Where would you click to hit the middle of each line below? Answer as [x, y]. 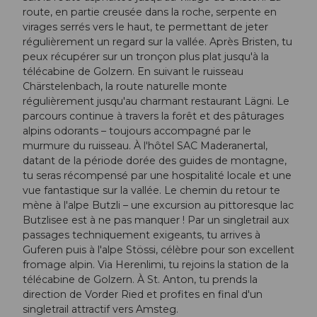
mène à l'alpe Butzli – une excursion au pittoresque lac [158, 206]
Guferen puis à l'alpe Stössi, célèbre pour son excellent [158, 250]
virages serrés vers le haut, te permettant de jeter [145, 27]
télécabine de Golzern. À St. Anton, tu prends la [140, 280]
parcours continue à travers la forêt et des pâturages [153, 116]
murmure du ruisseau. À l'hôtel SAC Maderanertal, [145, 146]
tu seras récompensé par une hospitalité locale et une [157, 176]
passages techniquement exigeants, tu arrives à [142, 235]
